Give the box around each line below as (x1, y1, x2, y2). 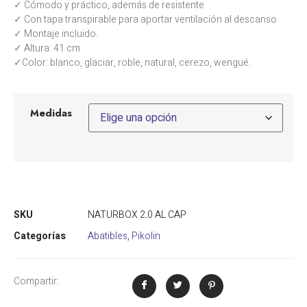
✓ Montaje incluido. (14, 26, 98, 41)
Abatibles (88, 228, 127, 243)
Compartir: (14, 273, 59, 288)
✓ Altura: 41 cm (14, 40, 80, 56)
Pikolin (132, 228, 160, 243)
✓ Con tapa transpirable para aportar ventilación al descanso (14, 12, 277, 27)
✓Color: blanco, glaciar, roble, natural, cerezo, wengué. (14, 55, 251, 70)
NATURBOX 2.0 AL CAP (88, 207, 186, 222)
